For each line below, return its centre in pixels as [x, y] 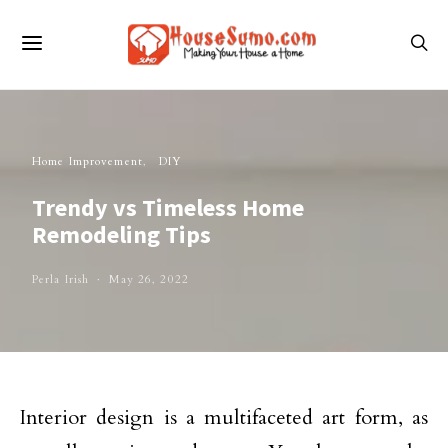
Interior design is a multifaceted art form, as [224, 417]
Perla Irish [61, 279]
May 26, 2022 [149, 279]
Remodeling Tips [121, 234]
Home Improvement [87, 161]
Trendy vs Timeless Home [168, 207]
